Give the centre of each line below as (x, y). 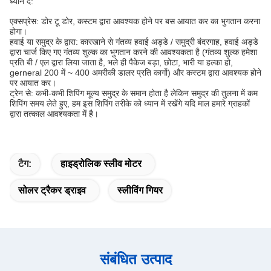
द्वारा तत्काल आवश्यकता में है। (54, 113)
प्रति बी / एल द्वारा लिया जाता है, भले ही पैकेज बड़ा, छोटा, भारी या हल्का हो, (121, 62)
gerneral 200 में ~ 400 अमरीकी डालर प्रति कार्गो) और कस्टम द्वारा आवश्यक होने (135, 72)
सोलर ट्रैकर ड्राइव (52, 190)
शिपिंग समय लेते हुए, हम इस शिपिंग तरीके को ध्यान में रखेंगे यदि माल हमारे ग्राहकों (130, 103)
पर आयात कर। (33, 83)
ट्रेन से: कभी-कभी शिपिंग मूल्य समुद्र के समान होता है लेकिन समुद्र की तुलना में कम (134, 93)
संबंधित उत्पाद (135, 259)
